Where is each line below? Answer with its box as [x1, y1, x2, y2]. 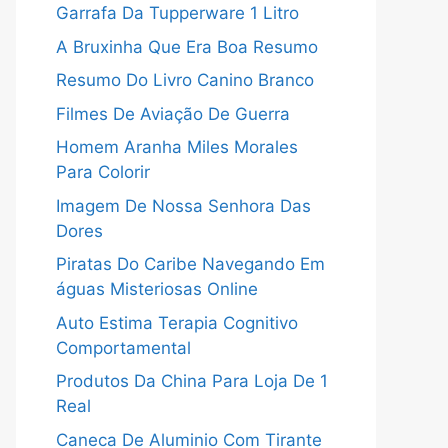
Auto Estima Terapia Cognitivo [56, 312, 298, 333]
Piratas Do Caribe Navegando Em [56, 254, 325, 274]
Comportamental [56, 337, 191, 358]
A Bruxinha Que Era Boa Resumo [56, 36, 318, 57]
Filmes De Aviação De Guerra [56, 103, 290, 124]
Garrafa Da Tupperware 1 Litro [56, 3, 299, 23]
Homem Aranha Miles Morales [56, 137, 298, 157]
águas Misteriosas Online [56, 279, 258, 299]
